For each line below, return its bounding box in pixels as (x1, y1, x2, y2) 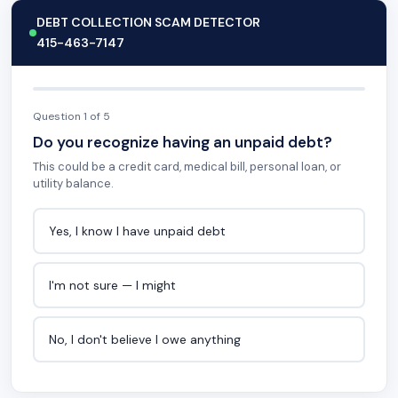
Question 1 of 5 (33, 109, 110, 123)
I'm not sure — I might (48, 276, 176, 293)
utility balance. (33, 176, 114, 191)
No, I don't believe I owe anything (48, 330, 241, 347)
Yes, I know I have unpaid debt (48, 222, 226, 239)
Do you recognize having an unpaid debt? (33, 132, 332, 152)
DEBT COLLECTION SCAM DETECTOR (36, 14, 260, 30)
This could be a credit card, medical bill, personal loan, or (33, 159, 341, 174)
